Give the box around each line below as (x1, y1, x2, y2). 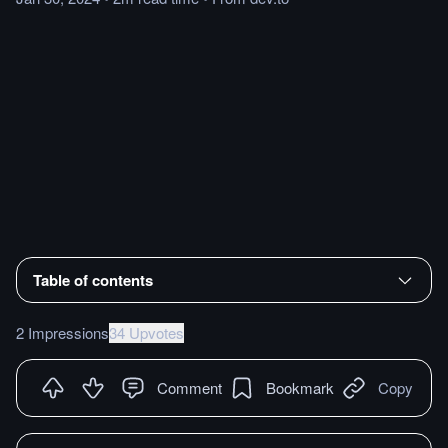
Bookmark (266, 376, 334, 398)
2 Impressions (16, 321, 109, 343)
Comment (157, 376, 222, 398)
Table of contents (33, 268, 153, 291)
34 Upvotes (109, 321, 184, 343)
